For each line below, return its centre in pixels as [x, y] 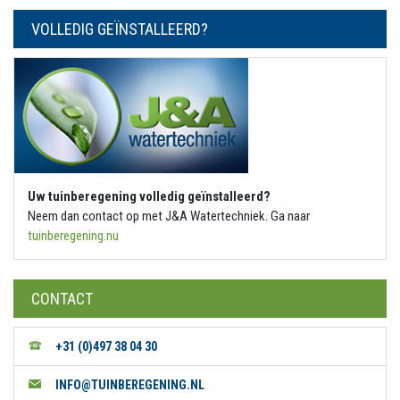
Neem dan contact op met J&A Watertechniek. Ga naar [169, 217]
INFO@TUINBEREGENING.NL [130, 385]
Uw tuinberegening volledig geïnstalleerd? [149, 197]
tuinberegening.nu [73, 236]
